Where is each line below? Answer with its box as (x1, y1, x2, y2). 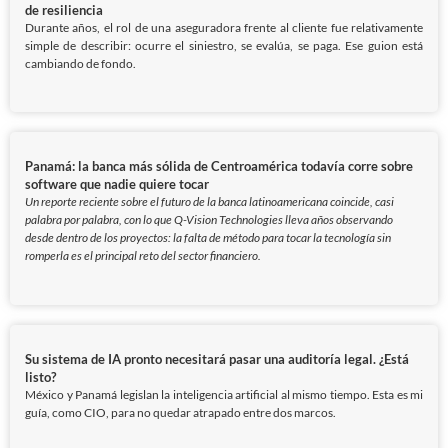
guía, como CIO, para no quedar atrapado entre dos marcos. (25, 404, 336, 420)
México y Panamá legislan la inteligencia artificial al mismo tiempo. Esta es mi (25, 386, 423, 402)
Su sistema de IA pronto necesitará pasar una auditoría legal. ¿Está (25, 350, 409, 367)
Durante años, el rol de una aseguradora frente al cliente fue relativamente (25, 19, 423, 35)
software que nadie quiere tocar (25, 176, 209, 193)
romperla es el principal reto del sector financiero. (25, 248, 261, 264)
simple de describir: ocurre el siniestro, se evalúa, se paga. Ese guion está (25, 37, 423, 53)
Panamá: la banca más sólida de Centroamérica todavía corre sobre (25, 158, 413, 175)
